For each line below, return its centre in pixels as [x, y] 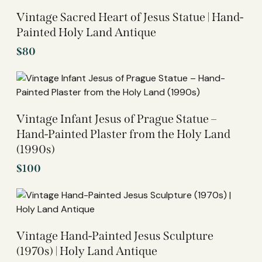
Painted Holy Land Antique [86, 32]
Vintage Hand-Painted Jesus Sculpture [115, 235]
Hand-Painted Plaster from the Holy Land [123, 134]
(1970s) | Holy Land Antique [87, 251]
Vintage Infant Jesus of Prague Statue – [116, 118]
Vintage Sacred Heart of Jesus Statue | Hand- [130, 17]
